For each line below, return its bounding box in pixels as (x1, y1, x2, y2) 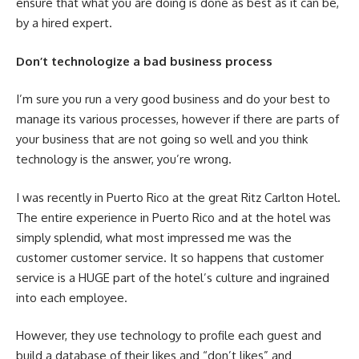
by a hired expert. (16, 15, 112, 31)
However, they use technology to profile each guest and (16, 328, 321, 344)
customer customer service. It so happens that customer (16, 249, 324, 265)
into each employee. (16, 289, 127, 305)
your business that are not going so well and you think (16, 131, 308, 147)
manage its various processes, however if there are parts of (16, 111, 339, 127)
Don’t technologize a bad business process (16, 53, 272, 69)
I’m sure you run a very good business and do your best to (16, 91, 330, 107)
